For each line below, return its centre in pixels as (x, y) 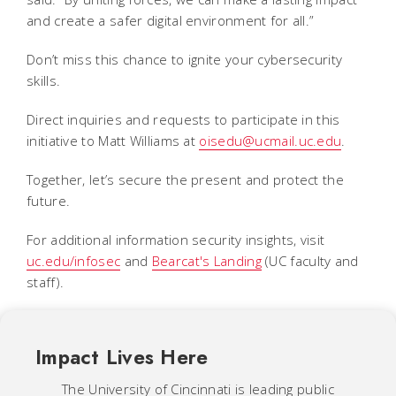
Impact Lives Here (122, 357)
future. (54, 200)
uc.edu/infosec (74, 260)
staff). (46, 282)
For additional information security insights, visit (176, 239)
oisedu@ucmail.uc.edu (270, 140)
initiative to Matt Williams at (113, 140)
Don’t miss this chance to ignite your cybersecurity (185, 59)
